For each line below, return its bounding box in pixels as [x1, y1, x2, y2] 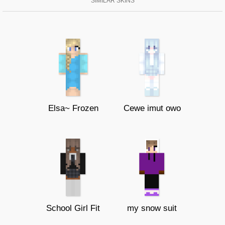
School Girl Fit [46, 203, 100, 213]
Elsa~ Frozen [48, 103, 98, 113]
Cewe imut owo [123, 103, 181, 113]
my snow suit [127, 203, 177, 213]
